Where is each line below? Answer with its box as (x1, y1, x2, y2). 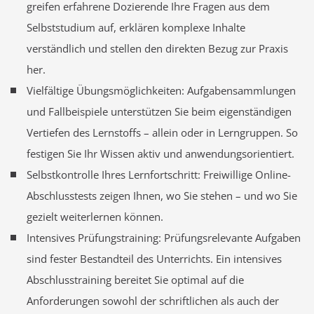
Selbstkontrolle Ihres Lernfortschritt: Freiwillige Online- (26, 168, 291, 182)
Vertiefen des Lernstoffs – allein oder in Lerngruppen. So (26, 125, 298, 140)
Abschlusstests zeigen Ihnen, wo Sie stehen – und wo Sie (26, 189, 297, 203)
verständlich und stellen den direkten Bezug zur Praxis (26, 41, 288, 56)
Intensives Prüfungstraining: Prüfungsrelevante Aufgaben (26, 231, 301, 245)
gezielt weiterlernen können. (26, 210, 163, 224)
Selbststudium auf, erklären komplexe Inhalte (26, 20, 245, 35)
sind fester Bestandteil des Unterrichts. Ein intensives (26, 252, 282, 266)
